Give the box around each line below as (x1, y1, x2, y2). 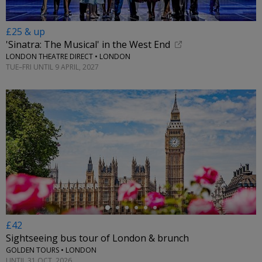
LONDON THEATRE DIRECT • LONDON (6, 51, 130, 62)
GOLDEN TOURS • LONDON (6, 245, 96, 256)
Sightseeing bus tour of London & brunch (6, 232, 189, 245)
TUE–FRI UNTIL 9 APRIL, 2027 (6, 61, 99, 72)
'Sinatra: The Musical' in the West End (6, 38, 170, 51)
